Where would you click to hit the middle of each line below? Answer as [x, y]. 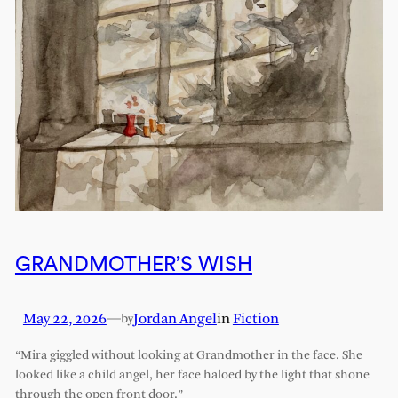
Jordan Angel [175, 320]
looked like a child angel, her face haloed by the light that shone [192, 375]
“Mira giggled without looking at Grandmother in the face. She [188, 355]
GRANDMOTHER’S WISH [133, 264]
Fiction [255, 320]
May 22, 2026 [64, 320]
